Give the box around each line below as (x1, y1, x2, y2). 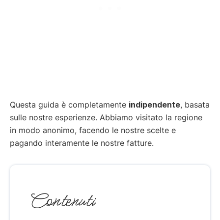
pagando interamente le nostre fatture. (10, 137, 154, 148)
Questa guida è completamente (10, 99, 129, 110)
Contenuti (29, 189, 94, 213)
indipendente (129, 99, 180, 110)
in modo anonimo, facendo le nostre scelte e (10, 125, 176, 135)
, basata (180, 99, 210, 110)
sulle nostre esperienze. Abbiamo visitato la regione (10, 112, 202, 122)
